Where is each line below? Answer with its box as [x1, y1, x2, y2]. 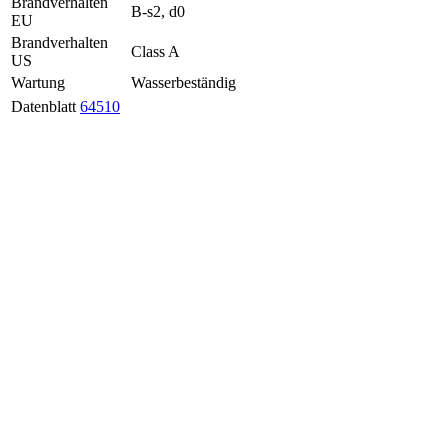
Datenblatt [11, 98, 76, 116]
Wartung [11, 74, 65, 92]
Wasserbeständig [131, 74, 236, 92]
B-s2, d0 [131, 3, 185, 21]
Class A [131, 43, 180, 61]
